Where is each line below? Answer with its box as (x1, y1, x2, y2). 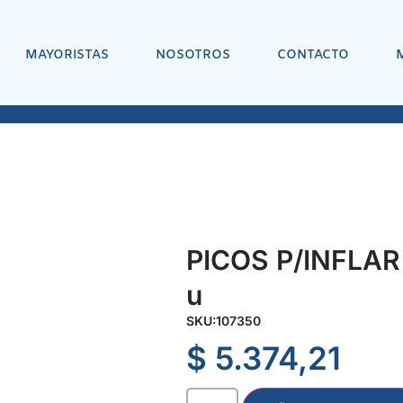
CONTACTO (276, 46, 349, 64)
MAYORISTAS (24, 46, 109, 64)
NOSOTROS (155, 46, 230, 64)
